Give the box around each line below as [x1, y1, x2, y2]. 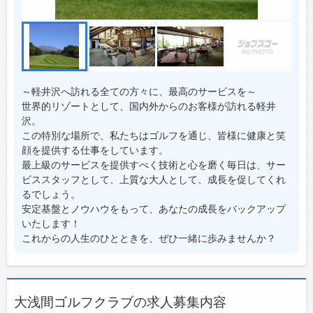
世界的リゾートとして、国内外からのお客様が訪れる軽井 [21, 99, 276, 112]
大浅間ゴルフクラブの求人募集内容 [14, 293, 226, 310]
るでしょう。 [21, 187, 80, 200]
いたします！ [21, 217, 80, 229]
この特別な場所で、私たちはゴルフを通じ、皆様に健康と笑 [21, 129, 286, 141]
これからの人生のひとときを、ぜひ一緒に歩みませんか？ [21, 231, 276, 244]
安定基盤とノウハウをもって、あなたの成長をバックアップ [21, 202, 286, 214]
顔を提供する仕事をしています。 [21, 143, 168, 156]
